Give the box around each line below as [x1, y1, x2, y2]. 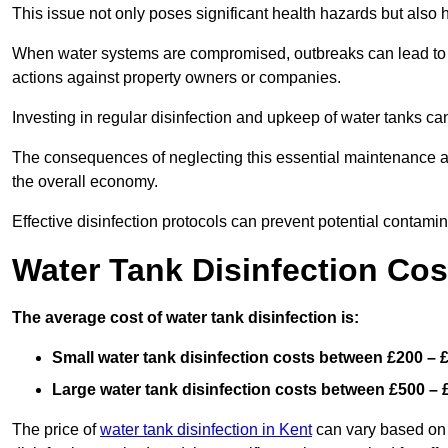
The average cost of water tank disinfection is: [12, 308, 359, 326]
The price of [12, 420, 100, 438]
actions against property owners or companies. [12, 68, 341, 86]
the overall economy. [12, 172, 158, 190]
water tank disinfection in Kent [100, 420, 312, 438]
